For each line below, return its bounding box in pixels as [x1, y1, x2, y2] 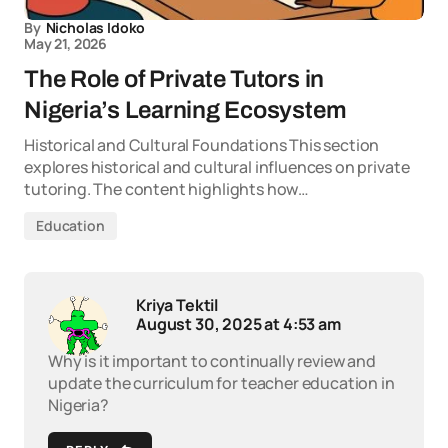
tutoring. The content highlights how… [24, 178, 310, 201]
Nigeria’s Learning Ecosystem [24, 97, 347, 124]
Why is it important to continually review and [48, 350, 376, 373]
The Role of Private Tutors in [24, 66, 325, 93]
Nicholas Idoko [45, 18, 146, 38]
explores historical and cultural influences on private [24, 156, 410, 179]
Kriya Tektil [136, 294, 219, 317]
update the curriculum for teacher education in [48, 372, 395, 395]
